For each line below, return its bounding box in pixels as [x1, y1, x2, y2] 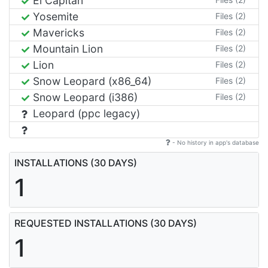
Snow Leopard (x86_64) [30, 74, 151, 87]
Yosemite [30, 10, 78, 23]
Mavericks [30, 26, 84, 39]
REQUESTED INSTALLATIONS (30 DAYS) [14, 217, 197, 229]
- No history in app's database [170, 138, 259, 146]
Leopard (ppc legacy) [30, 106, 140, 120]
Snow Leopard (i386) [30, 90, 138, 103]
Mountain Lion [30, 42, 103, 55]
